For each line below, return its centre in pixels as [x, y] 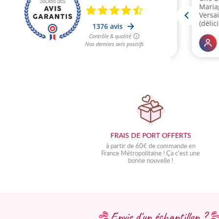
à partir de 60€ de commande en [151, 145]
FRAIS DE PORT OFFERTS [151, 135]
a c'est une [186, 153]
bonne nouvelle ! [151, 160]
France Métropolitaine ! [134, 153]
